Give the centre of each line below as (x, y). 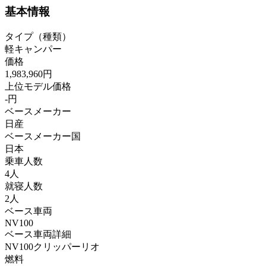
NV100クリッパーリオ (52, 246)
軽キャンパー (33, 49)
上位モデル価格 (38, 86)
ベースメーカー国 (43, 136)
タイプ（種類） (38, 36)
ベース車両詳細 (38, 234)
